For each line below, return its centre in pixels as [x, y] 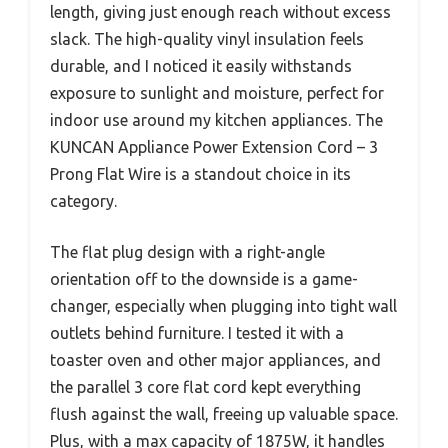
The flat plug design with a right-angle [187, 251]
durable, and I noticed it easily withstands [201, 65]
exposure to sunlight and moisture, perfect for [217, 92]
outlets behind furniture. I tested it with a [197, 332]
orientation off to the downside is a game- [204, 278]
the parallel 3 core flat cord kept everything [205, 386]
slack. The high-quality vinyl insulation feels [207, 38]
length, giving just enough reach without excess [220, 11]
